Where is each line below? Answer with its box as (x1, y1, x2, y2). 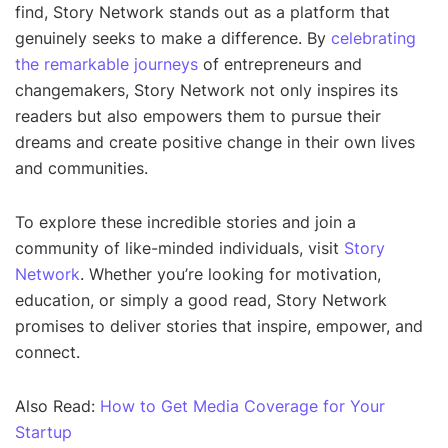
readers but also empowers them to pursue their (15, 106, 381, 127)
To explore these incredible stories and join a (15, 212, 356, 233)
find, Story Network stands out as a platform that (15, 2, 390, 23)
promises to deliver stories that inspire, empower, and (15, 316, 423, 337)
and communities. (15, 158, 148, 179)
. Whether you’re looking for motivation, (80, 264, 381, 285)
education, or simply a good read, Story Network (15, 290, 387, 311)
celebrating (331, 28, 416, 49)
